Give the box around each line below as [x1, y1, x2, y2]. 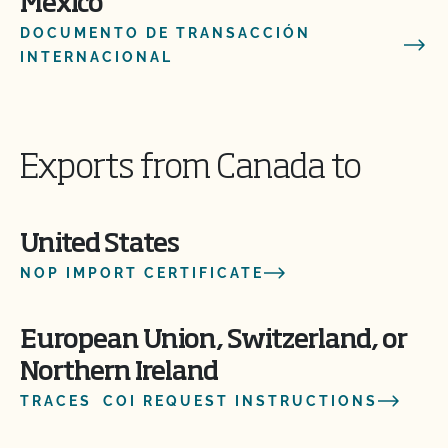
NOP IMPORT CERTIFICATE [20, 265, 264, 281]
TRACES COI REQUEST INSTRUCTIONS [20, 393, 378, 409]
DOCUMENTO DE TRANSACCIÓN [20, 25, 311, 41]
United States [20, 232, 179, 258]
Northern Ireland [20, 360, 218, 386]
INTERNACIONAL [20, 49, 173, 65]
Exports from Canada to [20, 152, 361, 186]
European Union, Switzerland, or [20, 328, 407, 354]
